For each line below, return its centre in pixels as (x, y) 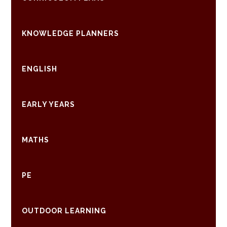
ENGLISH (39, 69)
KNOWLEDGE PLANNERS (70, 33)
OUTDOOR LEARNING (64, 211)
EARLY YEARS (48, 104)
